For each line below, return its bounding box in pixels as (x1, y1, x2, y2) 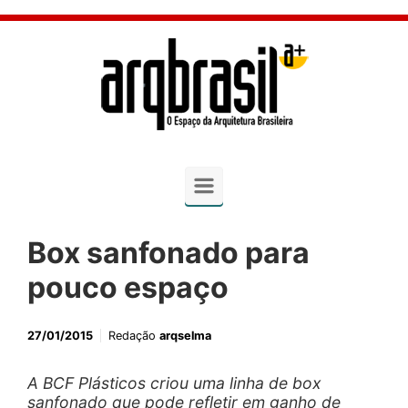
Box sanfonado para (27, 235, 310, 270)
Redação (108, 329, 159, 342)
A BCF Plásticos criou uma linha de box (27, 373, 321, 393)
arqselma (159, 329, 211, 342)
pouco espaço (27, 270, 229, 305)
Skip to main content (22, 14, 167, 33)
